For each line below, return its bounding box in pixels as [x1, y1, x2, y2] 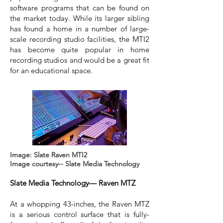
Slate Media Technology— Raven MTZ [10, 178, 135, 188]
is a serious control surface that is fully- [10, 210, 149, 219]
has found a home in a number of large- [10, 24, 149, 33]
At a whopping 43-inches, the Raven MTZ [10, 199, 149, 209]
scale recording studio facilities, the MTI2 [10, 34, 149, 44]
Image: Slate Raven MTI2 [10, 150, 87, 159]
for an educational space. [10, 66, 95, 75]
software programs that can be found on [10, 3, 149, 12]
